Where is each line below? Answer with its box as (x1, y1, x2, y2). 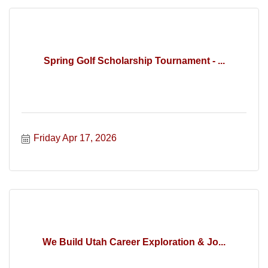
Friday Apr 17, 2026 (33, 133, 117, 143)
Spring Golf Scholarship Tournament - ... (43, 55, 225, 66)
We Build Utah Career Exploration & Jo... (42, 236, 226, 247)
